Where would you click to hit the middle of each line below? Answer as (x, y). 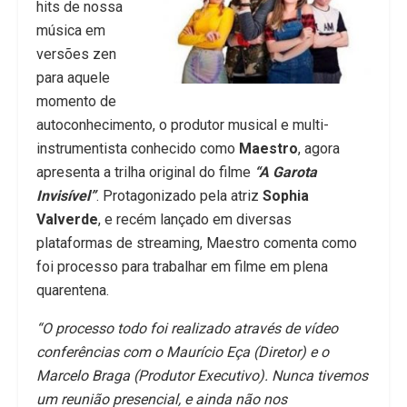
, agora (319, 148)
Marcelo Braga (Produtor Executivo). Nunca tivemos (202, 375)
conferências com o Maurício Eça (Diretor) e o (183, 352)
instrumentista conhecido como (138, 148)
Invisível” (66, 195)
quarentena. (73, 290)
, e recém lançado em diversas (195, 219)
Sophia (286, 195)
